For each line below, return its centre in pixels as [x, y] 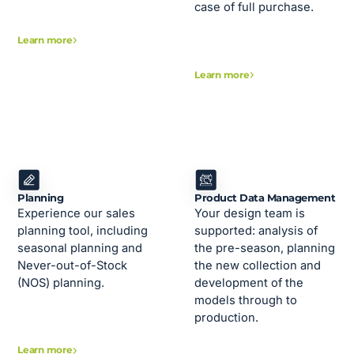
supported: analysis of [256, 230]
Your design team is [250, 213]
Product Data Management [265, 198]
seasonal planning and [80, 248]
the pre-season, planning [265, 248]
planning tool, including [83, 230]
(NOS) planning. [61, 282]
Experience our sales [77, 213]
